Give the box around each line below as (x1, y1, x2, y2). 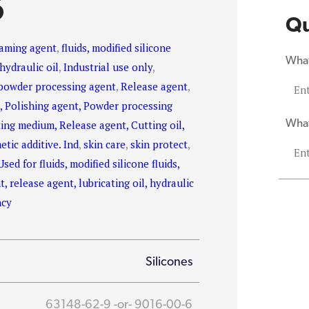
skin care (83, 137, 126, 151)
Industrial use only (63, 60, 153, 74)
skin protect (130, 137, 188, 151)
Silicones (146, 254, 193, 268)
